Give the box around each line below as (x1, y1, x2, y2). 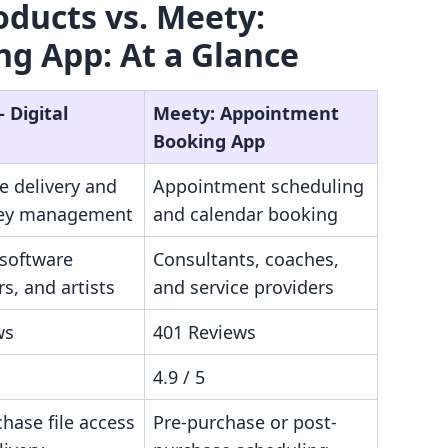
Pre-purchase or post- (153, 410, 337, 434)
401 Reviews (153, 320, 256, 344)
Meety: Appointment (153, 101, 339, 125)
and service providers (153, 275, 334, 299)
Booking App (153, 129, 265, 153)
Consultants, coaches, (153, 247, 339, 271)
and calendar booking (153, 202, 338, 226)
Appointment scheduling (153, 174, 364, 198)
